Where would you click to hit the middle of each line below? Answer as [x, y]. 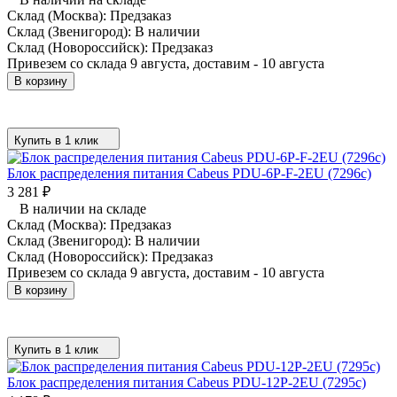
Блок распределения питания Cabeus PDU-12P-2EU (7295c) [187, 382]
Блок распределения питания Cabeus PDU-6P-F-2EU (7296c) [189, 173]
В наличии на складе [83, 208]
